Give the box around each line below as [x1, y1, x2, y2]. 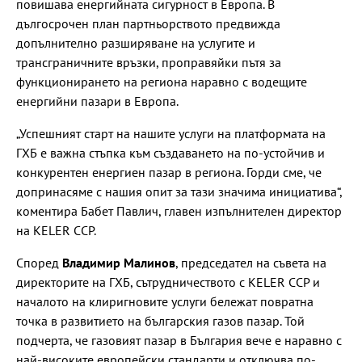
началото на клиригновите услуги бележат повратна [16, 293, 314, 309]
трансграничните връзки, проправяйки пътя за [16, 53, 281, 70]
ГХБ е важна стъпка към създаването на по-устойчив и [16, 144, 325, 161]
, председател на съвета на [175, 254, 326, 271]
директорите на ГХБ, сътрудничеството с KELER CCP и [16, 273, 320, 290]
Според [16, 254, 62, 271]
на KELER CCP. [16, 221, 96, 238]
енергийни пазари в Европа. [16, 92, 179, 109]
